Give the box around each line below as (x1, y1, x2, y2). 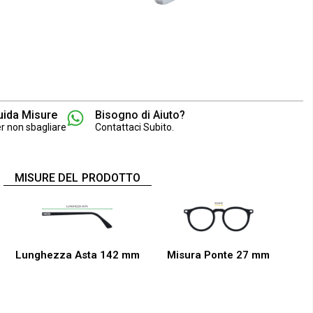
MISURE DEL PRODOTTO (14, 171, 141, 185)
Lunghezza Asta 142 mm (15, 249, 140, 262)
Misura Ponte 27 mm (167, 249, 270, 262)
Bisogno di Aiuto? (95, 108, 186, 122)
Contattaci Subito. (95, 122, 175, 133)
